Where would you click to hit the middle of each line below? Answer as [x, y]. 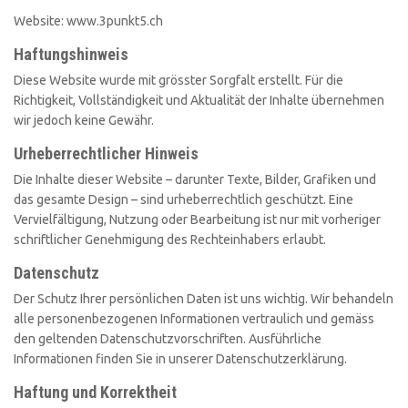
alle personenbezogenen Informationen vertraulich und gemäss [194, 319]
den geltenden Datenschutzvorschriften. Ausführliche [168, 339]
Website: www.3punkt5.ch [88, 21]
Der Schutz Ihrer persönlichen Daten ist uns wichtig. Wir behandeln [204, 299]
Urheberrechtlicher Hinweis [106, 154]
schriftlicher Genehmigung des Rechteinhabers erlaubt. [170, 240]
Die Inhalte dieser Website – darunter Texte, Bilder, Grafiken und [195, 180]
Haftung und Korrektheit [95, 393]
